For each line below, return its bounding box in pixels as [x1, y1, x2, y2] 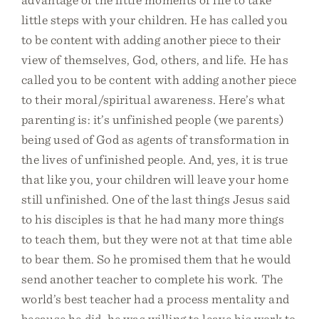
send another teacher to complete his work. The [21, 271, 283, 286]
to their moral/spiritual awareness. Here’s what [21, 92, 286, 107]
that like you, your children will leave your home [21, 172, 288, 187]
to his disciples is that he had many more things [21, 211, 284, 226]
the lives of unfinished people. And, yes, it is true [21, 152, 288, 167]
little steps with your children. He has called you [21, 12, 288, 27]
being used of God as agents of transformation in [21, 132, 290, 147]
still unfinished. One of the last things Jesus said [21, 192, 291, 206]
